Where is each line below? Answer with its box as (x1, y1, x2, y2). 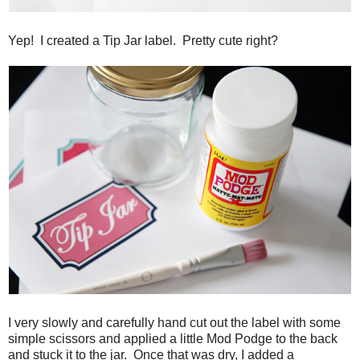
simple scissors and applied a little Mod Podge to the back (8, 331, 337, 346)
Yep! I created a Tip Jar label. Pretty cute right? (8, 33, 278, 47)
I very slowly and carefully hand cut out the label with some (8, 315, 341, 329)
